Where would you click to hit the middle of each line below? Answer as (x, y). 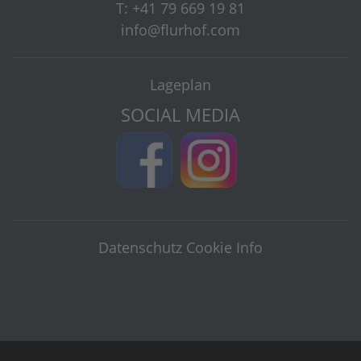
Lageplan (180, 84)
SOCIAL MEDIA (180, 114)
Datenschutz (140, 248)
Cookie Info (224, 248)
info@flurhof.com (180, 29)
